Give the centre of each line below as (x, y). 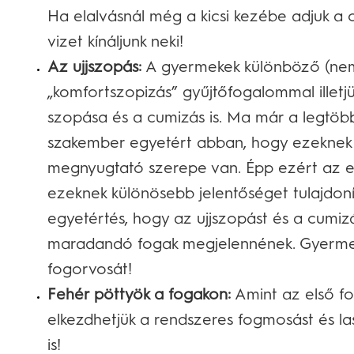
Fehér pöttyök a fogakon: (139, 294)
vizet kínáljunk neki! (115, 41)
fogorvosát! (90, 269)
